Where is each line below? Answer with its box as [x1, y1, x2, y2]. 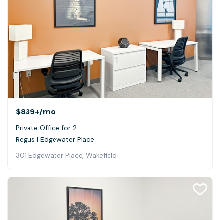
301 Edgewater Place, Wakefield [16, 150, 117, 160]
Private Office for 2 [16, 123, 77, 132]
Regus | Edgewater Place [16, 135, 94, 144]
